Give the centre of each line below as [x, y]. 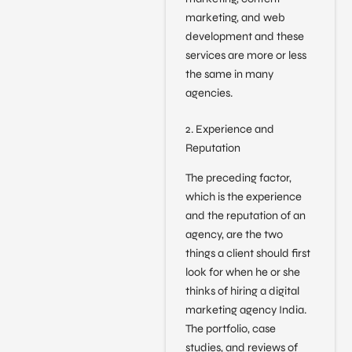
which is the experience [243, 197]
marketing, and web [235, 18]
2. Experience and [229, 129]
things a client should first [247, 254]
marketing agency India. [246, 310]
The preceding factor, [238, 178]
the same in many [229, 75]
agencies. [209, 93]
